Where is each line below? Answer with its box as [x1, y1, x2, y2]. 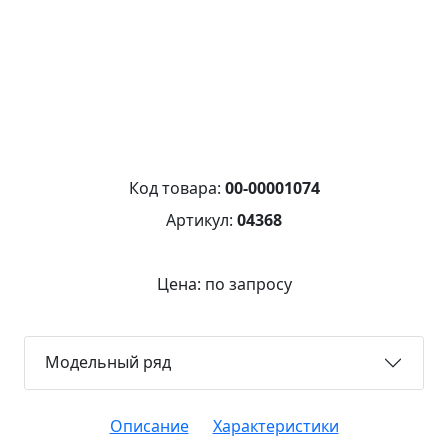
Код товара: [128, 176, 225, 199]
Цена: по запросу [156, 272, 292, 295]
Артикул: [166, 208, 237, 231]
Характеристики [212, 414, 339, 437]
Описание [109, 414, 189, 437]
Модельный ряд [45, 351, 171, 374]
